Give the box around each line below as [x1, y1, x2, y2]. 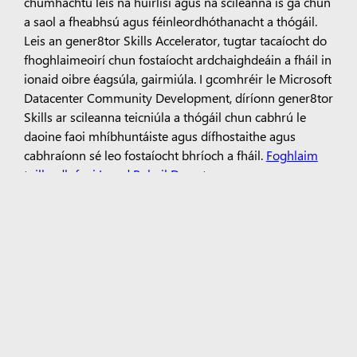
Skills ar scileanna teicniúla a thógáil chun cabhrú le [23, 108, 306, 126]
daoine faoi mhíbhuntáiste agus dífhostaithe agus [23, 127, 296, 145]
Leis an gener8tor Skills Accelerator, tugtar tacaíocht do [23, 31, 327, 49]
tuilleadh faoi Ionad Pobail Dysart [23, 165, 206, 183]
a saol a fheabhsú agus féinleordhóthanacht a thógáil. [23, 12, 317, 30]
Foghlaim [265, 146, 318, 164]
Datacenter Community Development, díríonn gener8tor [23, 88, 333, 107]
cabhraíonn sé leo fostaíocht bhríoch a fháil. [23, 146, 266, 164]
